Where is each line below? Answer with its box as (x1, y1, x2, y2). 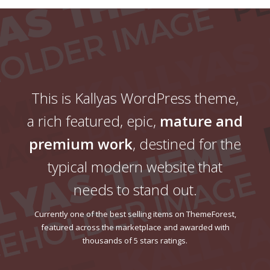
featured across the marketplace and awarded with (40, 221, 230, 233)
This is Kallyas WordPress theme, (31, 87, 239, 108)
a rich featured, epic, (27, 110, 160, 131)
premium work (29, 133, 133, 154)
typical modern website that (48, 156, 222, 177)
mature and (160, 110, 243, 131)
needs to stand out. (73, 179, 197, 199)
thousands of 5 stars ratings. (83, 234, 187, 246)
